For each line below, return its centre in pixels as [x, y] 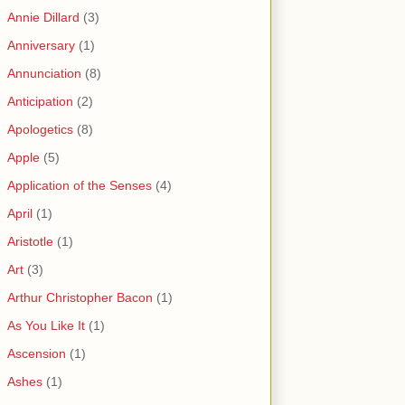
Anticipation [40, 102]
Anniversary [41, 46]
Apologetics [40, 130]
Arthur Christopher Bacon [80, 298]
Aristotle [30, 242]
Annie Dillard [43, 18]
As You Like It [46, 326]
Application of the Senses [80, 186]
